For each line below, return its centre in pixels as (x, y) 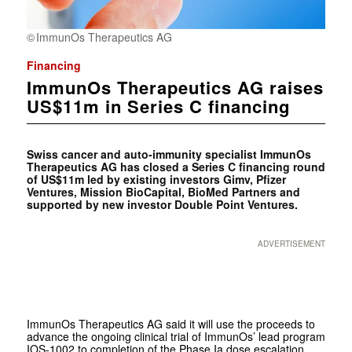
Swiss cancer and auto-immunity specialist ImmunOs (169, 154)
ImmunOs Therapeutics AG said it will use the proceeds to (170, 323)
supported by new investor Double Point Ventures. (162, 204)
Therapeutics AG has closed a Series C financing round (176, 166)
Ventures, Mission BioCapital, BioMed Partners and (163, 191)
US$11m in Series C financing (158, 106)
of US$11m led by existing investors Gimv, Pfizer (156, 179)
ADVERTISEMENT (292, 243)
